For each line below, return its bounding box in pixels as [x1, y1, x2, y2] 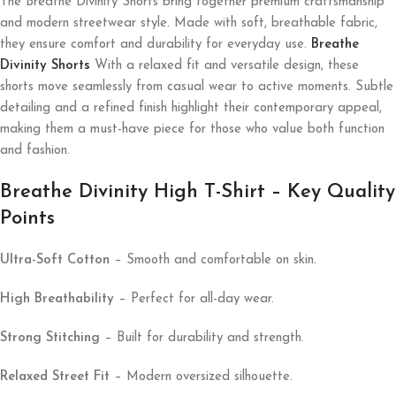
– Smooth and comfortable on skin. [110, 254, 316, 267]
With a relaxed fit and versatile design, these [90, 59, 359, 72]
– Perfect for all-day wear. [114, 293, 274, 306]
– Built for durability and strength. [100, 331, 304, 345]
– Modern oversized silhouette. [110, 370, 293, 384]
